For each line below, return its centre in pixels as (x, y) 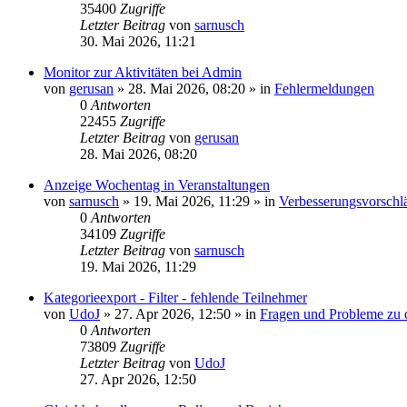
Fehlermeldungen (324, 89)
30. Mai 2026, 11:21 (138, 41)
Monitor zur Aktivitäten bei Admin (143, 72)
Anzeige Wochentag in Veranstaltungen (157, 185)
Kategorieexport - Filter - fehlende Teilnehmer (175, 298)
